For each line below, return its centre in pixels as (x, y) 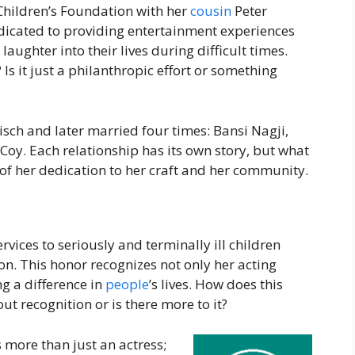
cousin (211, 11)
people (127, 284)
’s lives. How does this (216, 284)
